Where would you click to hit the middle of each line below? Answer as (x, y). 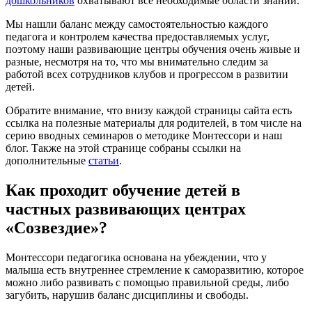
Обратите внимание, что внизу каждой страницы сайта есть (149, 110)
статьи (104, 160)
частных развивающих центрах (126, 209)
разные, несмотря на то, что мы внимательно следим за (137, 61)
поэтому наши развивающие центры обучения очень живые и (153, 49)
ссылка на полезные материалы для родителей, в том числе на (154, 123)
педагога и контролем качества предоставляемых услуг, (138, 36)
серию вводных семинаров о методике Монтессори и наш (144, 135)
